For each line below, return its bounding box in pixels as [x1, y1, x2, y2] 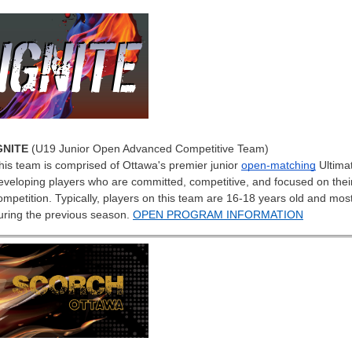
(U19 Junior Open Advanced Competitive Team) [28, 141, 269, 155]
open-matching [241, 158, 316, 171]
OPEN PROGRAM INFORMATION [133, 207, 303, 221]
